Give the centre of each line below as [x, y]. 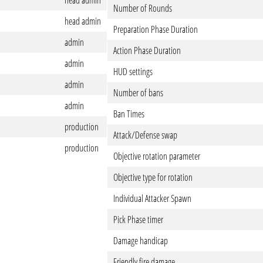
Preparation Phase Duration [155, 29]
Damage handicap [140, 241]
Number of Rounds [142, 8]
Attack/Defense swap [145, 135]
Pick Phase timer [138, 220]
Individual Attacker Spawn [152, 198]
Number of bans [138, 93]
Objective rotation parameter [156, 156]
